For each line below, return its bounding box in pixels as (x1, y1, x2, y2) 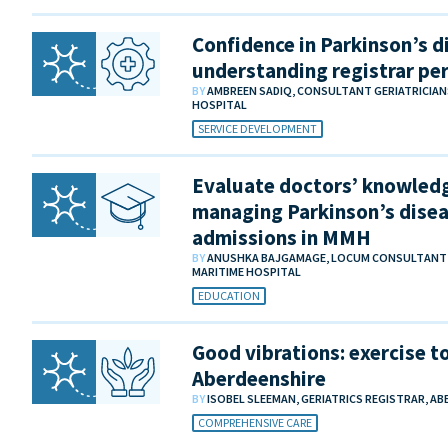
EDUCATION (198, 288, 260, 304)
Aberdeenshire (192, 365, 326, 393)
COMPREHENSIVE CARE (198, 415, 312, 431)
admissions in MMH (192, 224, 371, 252)
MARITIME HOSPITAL (192, 264, 301, 280)
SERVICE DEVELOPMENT (198, 121, 317, 137)
